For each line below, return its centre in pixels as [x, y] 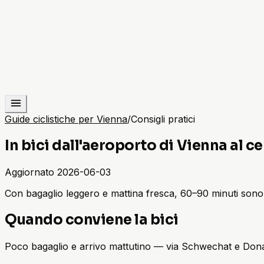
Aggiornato [29, 172]
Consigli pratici [163, 119]
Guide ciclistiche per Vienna [66, 119]
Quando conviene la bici [92, 220]
